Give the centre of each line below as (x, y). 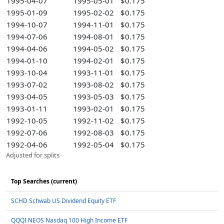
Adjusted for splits (33, 155)
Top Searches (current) (44, 181)
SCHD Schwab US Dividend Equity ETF (63, 201)
